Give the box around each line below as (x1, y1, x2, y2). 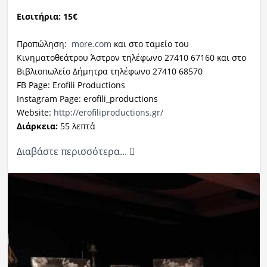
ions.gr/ (132, 107, 163, 119)
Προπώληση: (16, 38, 72, 50)
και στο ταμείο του (111, 38, 191, 50)
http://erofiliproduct (53, 107, 133, 119)
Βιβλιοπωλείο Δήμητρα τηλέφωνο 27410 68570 (16, 66, 203, 77)
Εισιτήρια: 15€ (16, 11, 77, 23)
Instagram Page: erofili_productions (16, 93, 158, 105)
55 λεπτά (57, 120, 95, 132)
